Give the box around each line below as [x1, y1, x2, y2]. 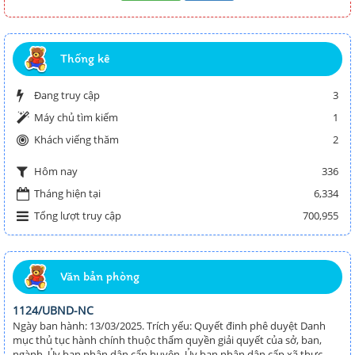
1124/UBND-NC [13, 302, 94, 318]
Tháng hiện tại [34, 185, 101, 200]
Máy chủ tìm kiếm [34, 109, 118, 124]
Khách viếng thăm [34, 132, 119, 147]
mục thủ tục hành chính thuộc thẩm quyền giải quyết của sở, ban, [13, 332, 322, 347]
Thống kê [60, 50, 110, 66]
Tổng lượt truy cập [34, 208, 121, 223]
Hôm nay [34, 163, 78, 178]
